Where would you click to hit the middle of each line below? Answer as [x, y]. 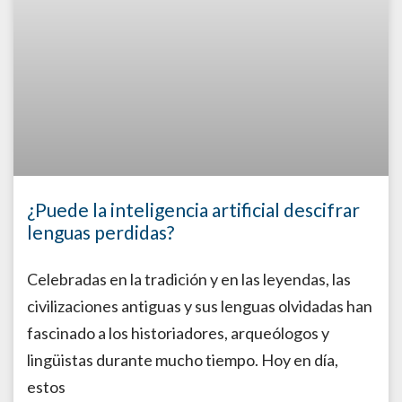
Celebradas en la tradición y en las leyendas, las [189, 279]
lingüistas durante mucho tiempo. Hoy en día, [183, 359]
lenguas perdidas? [100, 232]
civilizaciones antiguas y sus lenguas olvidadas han [200, 306]
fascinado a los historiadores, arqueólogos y [178, 332]
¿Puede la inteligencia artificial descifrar [193, 209]
